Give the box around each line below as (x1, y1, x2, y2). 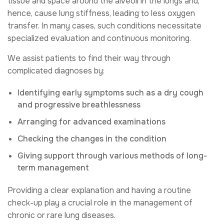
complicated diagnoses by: (7, 65, 104, 76)
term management (17, 162, 89, 173)
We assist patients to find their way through (7, 53, 170, 64)
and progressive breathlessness (17, 99, 140, 110)
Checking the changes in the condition (17, 133, 166, 144)
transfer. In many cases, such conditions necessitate (7, 20, 201, 31)
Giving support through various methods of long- (17, 150, 207, 161)
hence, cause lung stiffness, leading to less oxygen (7, 8, 195, 19)
